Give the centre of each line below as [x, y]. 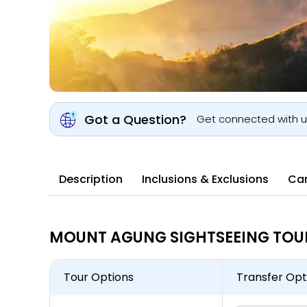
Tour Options [99, 277]
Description [91, 179]
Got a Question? [135, 119]
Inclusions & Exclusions [205, 179]
